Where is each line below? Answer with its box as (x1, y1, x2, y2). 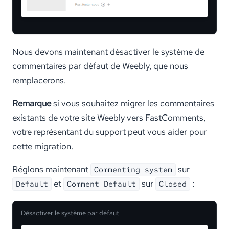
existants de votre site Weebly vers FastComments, (12, 112, 205, 124)
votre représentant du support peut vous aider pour (12, 126, 207, 138)
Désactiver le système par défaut (21, 209, 119, 218)
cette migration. (12, 141, 73, 152)
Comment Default (67, 179, 136, 190)
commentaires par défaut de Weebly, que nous (12, 60, 188, 72)
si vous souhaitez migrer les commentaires (51, 98, 214, 109)
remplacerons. (12, 75, 66, 86)
